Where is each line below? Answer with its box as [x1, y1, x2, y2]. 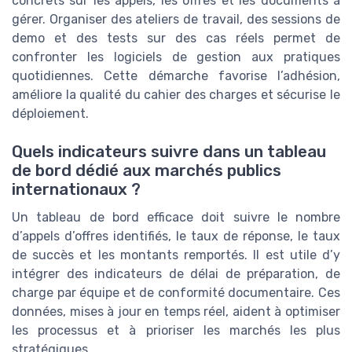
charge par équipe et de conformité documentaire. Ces [12, 284, 340, 300]
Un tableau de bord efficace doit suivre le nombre [12, 209, 340, 225]
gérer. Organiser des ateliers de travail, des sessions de [12, 11, 340, 27]
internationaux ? [12, 179, 141, 199]
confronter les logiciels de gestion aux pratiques [12, 49, 340, 64]
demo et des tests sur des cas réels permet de [12, 30, 340, 46]
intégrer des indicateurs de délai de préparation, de [12, 266, 340, 281]
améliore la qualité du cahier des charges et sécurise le [12, 86, 340, 102]
